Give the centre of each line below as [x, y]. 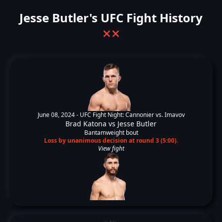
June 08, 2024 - [58, 115]
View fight [111, 148]
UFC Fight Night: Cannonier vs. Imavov [132, 115]
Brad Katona [86, 124]
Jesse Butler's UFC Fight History [111, 18]
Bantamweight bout [111, 133]
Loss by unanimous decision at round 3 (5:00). [111, 140]
